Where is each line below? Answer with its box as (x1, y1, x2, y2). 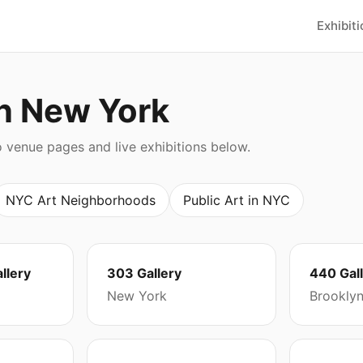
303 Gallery (107, 265, 182, 281)
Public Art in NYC (183, 192, 290, 208)
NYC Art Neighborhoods (6, 192, 156, 208)
